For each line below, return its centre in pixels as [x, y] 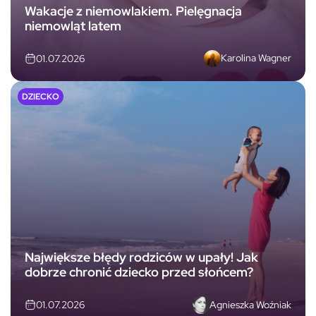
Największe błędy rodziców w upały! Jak [141, 257]
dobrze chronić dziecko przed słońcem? [139, 272]
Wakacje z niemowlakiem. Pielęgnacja [133, 11]
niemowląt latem [73, 25]
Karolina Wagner [256, 58]
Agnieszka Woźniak [250, 304]
